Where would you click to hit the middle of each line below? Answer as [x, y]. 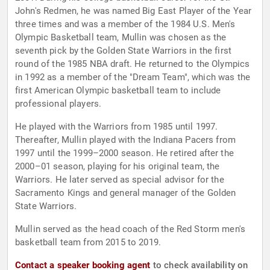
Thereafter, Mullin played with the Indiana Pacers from [126, 140]
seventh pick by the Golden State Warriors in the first [124, 51]
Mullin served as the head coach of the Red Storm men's [130, 229]
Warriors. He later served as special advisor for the [120, 180]
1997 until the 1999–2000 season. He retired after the [124, 153]
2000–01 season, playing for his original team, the [118, 167]
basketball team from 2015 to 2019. [88, 243]
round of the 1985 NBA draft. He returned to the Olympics [133, 64]
